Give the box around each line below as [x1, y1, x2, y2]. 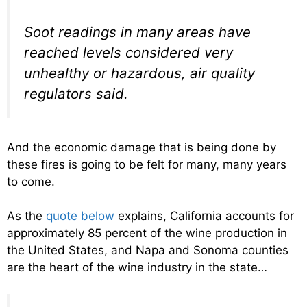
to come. [7, 174, 55, 188]
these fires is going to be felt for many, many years [7, 157, 286, 171]
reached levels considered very [24, 44, 233, 62]
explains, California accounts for [114, 209, 294, 223]
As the [7, 209, 46, 223]
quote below [46, 209, 114, 223]
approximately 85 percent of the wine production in [7, 226, 287, 241]
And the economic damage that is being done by [7, 140, 276, 154]
